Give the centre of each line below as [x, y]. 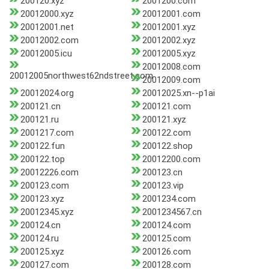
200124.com [166, 225]
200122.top [43, 159]
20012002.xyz [169, 41]
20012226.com [50, 173]
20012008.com [171, 67]
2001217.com [47, 133]
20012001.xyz [169, 27]
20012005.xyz [169, 54]
